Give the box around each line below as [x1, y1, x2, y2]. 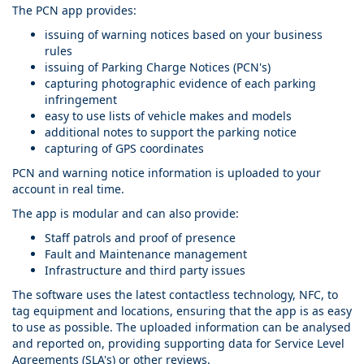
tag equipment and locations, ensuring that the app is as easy [12, 303, 352, 319]
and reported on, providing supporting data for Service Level [12, 336, 344, 352]
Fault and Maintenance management [45, 246, 247, 262]
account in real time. [12, 181, 124, 197]
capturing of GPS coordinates [45, 141, 204, 157]
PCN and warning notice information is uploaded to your [12, 165, 321, 181]
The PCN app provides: [12, 2, 136, 19]
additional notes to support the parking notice [45, 124, 297, 141]
